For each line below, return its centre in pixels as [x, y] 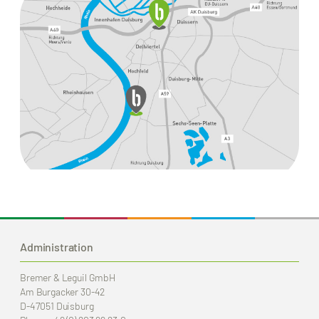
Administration [57, 247]
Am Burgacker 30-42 [63, 292]
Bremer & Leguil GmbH [68, 278]
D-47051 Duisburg [57, 306]
